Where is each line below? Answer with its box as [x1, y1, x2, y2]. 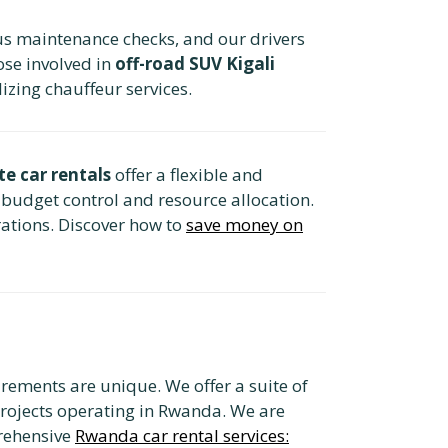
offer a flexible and [111, 162, 263, 186]
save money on [186, 212, 303, 236]
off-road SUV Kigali [115, 51, 275, 75]
